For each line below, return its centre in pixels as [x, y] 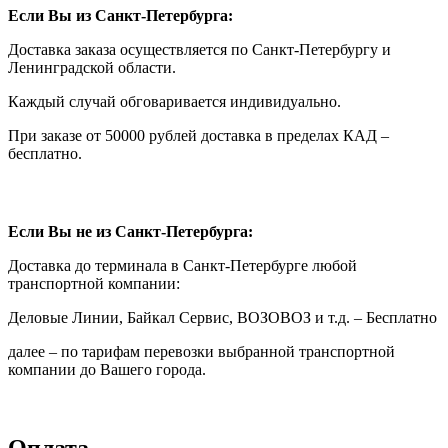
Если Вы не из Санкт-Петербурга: [130, 231]
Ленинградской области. [92, 67]
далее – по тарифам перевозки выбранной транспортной [201, 351]
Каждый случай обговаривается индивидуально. [174, 101]
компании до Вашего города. [107, 369]
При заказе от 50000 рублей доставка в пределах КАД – [198, 135]
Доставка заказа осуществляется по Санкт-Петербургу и [199, 49]
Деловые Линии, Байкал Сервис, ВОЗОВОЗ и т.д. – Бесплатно [222, 317]
